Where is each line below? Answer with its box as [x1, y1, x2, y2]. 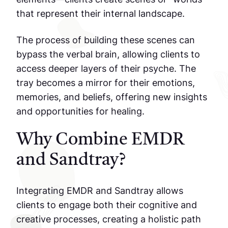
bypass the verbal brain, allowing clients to [16, 48, 200, 60]
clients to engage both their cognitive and [16, 199, 197, 210]
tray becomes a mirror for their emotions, [16, 77, 195, 88]
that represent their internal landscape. [16, 8, 185, 19]
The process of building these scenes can [16, 34, 195, 45]
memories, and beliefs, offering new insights [16, 91, 207, 102]
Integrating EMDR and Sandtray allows [16, 185, 183, 196]
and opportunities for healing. [16, 105, 145, 117]
